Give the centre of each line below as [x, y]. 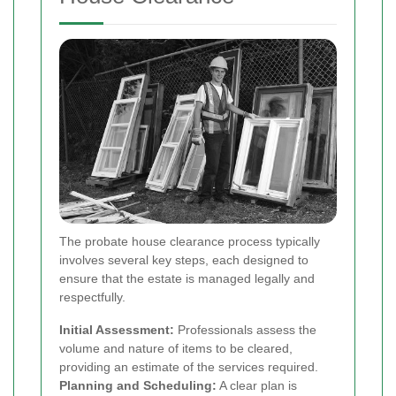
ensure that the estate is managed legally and [187, 278]
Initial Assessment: [117, 329]
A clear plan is [257, 385]
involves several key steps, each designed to [184, 259]
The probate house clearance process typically [190, 241]
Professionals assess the [245, 329]
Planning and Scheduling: [138, 385]
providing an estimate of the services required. [189, 366]
